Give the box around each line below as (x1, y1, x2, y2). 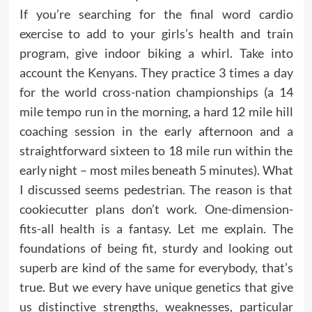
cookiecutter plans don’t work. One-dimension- (19, 201, 293, 217)
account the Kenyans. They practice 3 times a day (19, 65, 293, 80)
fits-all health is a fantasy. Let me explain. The (19, 221, 293, 236)
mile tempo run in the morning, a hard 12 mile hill (19, 104, 293, 119)
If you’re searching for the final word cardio (19, 6, 293, 22)
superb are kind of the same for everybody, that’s (19, 260, 293, 275)
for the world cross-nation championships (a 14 (19, 84, 293, 100)
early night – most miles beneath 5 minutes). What (19, 162, 293, 178)
